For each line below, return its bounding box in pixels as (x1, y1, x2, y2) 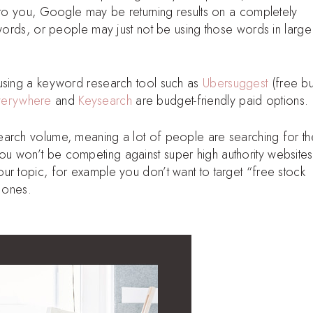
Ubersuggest (203, 73, 268, 92)
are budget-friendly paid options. (131, 91, 309, 110)
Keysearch (78, 91, 132, 110)
